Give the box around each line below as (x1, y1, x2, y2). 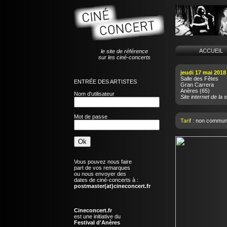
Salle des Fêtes (180, 75, 218, 82)
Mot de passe (73, 113, 107, 120)
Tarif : (180, 118, 196, 124)
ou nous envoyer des (73, 170, 126, 177)
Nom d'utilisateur (73, 90, 115, 97)
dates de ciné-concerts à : (73, 176, 138, 183)
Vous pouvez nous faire (73, 158, 132, 165)
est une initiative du (73, 213, 121, 219)
